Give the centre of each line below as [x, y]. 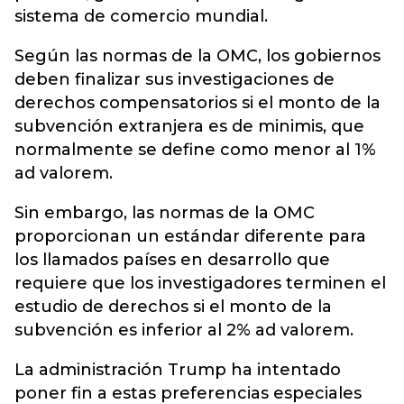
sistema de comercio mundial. [141, 16]
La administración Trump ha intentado [178, 370]
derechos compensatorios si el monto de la [197, 103]
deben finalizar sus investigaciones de [174, 79]
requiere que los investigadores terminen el [200, 283]
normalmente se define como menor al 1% [195, 150]
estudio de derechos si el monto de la [173, 307]
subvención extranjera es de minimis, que [189, 126]
